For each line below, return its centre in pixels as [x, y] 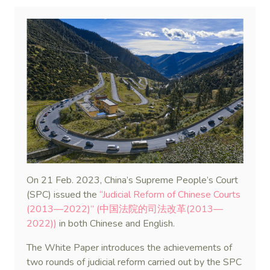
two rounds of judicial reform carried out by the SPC [134, 262]
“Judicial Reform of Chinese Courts [169, 195]
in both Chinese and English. [116, 224]
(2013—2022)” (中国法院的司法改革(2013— [125, 209]
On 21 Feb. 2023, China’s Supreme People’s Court [132, 180]
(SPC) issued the [62, 195]
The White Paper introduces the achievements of [129, 248]
